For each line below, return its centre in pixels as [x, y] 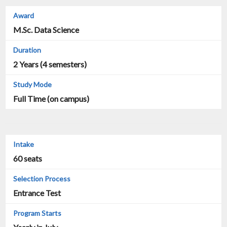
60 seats [28, 159]
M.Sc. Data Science [46, 30]
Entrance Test [37, 193]
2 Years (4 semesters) [50, 64]
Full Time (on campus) [51, 99]
